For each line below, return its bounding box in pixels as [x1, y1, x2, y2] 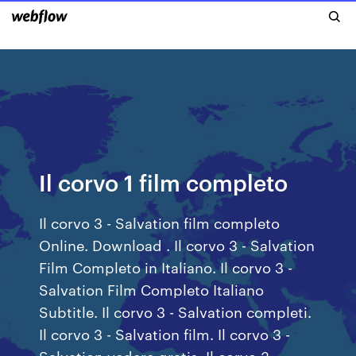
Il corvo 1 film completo [39, 167, 288, 196]
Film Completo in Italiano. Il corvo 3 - [39, 257, 293, 277]
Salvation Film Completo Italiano [39, 279, 265, 299]
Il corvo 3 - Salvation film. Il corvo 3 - [39, 323, 291, 343]
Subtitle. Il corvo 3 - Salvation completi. [39, 301, 312, 321]
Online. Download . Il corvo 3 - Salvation [39, 234, 315, 254]
